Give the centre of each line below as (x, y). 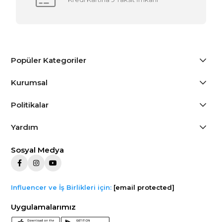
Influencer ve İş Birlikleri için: (62, 187)
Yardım (25, 127)
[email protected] (144, 187)
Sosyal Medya (38, 150)
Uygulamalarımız (44, 207)
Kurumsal (29, 82)
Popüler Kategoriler (49, 60)
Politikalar (30, 105)
